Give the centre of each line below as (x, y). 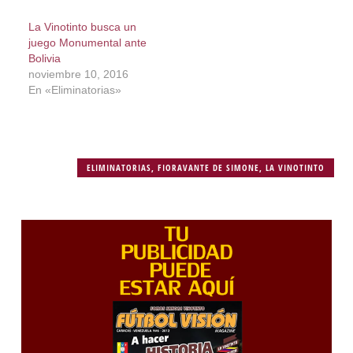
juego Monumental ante (87, 42)
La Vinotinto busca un (82, 26)
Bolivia (44, 58)
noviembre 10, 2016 (78, 74)
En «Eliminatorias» (74, 89)
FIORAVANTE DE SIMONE (209, 167)
